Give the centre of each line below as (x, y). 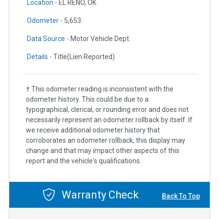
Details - (40, 56)
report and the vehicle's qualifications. (84, 161)
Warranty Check (99, 195)
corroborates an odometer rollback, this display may (106, 140)
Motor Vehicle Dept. (100, 38)
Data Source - (49, 38)
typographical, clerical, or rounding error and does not (107, 109)
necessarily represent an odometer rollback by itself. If (109, 120)
